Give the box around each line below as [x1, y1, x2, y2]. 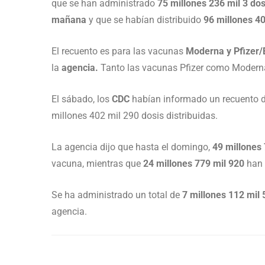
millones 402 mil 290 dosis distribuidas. [51, 110, 218, 121]
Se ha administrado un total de [51, 189, 182, 201]
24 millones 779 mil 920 [143, 158, 244, 169]
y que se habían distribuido [89, 14, 203, 25]
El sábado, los [51, 93, 112, 105]
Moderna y [186, 46, 231, 57]
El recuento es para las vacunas [51, 46, 186, 57]
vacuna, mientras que [51, 158, 143, 169]
